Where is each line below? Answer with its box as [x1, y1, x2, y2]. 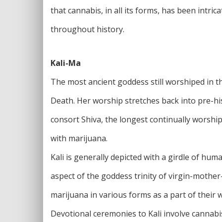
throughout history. [51, 23, 124, 35]
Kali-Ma [51, 57, 81, 68]
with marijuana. [51, 132, 108, 144]
